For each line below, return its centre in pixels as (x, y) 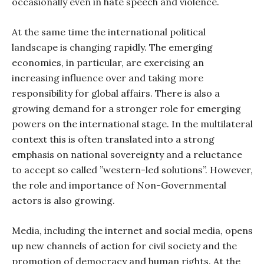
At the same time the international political (109, 32)
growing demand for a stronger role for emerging (126, 108)
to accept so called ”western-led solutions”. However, (132, 170)
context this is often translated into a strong (113, 139)
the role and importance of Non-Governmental (119, 185)
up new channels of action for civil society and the (124, 246)
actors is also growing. (63, 200)
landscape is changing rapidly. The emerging (112, 47)
